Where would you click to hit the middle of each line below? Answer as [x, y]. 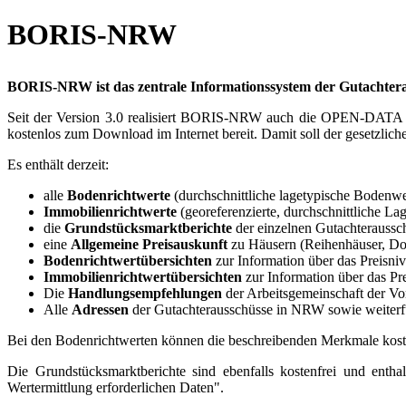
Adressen [100, 310]
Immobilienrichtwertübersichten [143, 277]
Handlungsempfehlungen [145, 294]
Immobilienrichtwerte [110, 212]
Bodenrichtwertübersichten [128, 261]
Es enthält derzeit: [58, 165]
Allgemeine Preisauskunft [149, 245]
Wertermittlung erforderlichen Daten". [116, 388]
